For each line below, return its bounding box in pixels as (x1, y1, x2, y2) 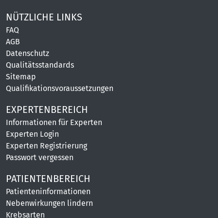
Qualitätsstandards (6, 60, 74, 70)
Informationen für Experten (6, 118, 102, 127)
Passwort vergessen (6, 153, 73, 162)
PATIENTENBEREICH (6, 173, 91, 184)
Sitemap (6, 72, 36, 81)
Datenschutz (6, 49, 49, 58)
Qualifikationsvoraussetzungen (6, 84, 113, 93)
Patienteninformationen (6, 187, 91, 196)
